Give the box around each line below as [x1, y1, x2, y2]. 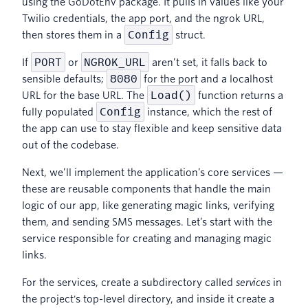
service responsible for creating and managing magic [22, 232, 272, 244]
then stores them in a [22, 29, 124, 41]
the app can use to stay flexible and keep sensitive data [22, 122, 282, 134]
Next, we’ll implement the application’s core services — [22, 166, 283, 178]
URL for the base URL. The [22, 89, 147, 101]
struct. [172, 29, 206, 41]
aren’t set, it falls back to [149, 56, 267, 68]
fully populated [22, 106, 96, 118]
